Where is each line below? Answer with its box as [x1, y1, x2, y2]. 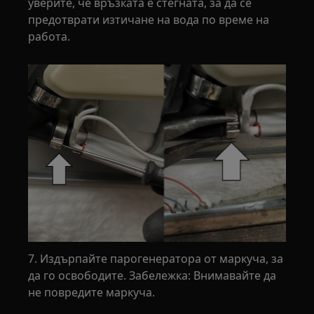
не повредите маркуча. [28, 285, 156, 301]
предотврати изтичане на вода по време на [28, 11, 270, 27]
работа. [28, 28, 71, 44]
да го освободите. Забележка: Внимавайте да [28, 268, 277, 284]
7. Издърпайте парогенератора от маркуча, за [28, 251, 284, 267]
